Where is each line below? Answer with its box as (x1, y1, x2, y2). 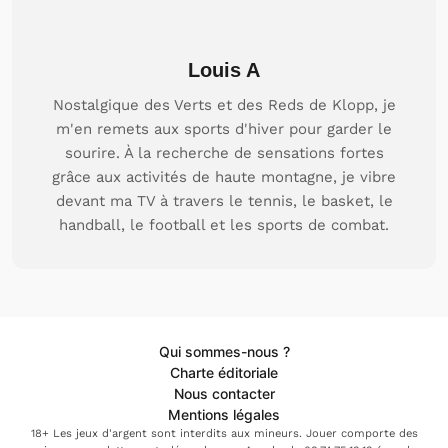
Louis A (188, 59, 260, 81)
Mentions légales (168, 406, 280, 423)
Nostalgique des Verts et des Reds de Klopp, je (52, 96, 396, 114)
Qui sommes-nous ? (158, 343, 290, 360)
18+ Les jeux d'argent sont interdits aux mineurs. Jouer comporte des (30, 427, 418, 440)
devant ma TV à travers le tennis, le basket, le (55, 192, 393, 210)
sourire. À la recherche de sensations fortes (64, 144, 384, 162)
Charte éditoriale (170, 364, 278, 381)
